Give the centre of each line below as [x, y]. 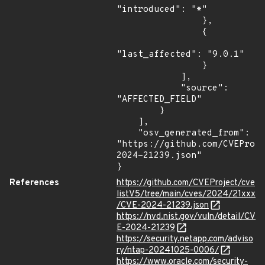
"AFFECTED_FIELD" [159, 100]
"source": [148, 88]
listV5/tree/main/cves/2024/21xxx [186, 194]
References [34, 183]
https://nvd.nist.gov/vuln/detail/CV [186, 217]
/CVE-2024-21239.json [163, 206]
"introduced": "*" [162, 10]
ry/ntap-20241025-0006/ [168, 251]
